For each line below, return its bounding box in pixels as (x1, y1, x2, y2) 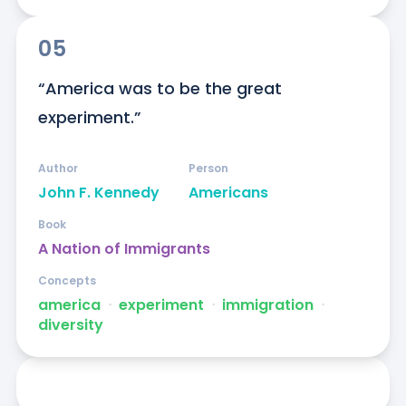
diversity (37, 314, 103, 336)
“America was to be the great (37, 77, 282, 101)
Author (37, 160, 78, 177)
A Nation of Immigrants (37, 238, 210, 260)
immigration (221, 295, 314, 316)
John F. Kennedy (37, 182, 159, 204)
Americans (188, 182, 268, 204)
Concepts (37, 273, 96, 289)
